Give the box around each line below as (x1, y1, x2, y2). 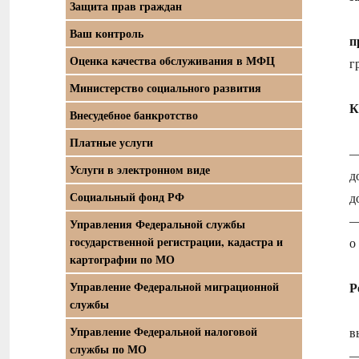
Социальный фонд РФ (70, 188, 184, 205)
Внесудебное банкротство (70, 107, 198, 123)
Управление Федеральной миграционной (70, 278, 279, 295)
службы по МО (70, 341, 147, 357)
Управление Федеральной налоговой (70, 323, 257, 340)
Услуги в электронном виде (70, 161, 210, 178)
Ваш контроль (70, 25, 143, 42)
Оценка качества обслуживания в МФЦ (70, 52, 275, 69)
